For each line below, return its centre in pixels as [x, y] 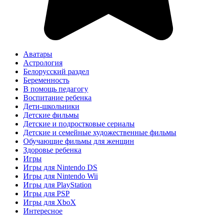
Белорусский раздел [56, 71]
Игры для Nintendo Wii [61, 176]
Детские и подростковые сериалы [79, 124]
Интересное [43, 211]
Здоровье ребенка [52, 150]
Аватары [38, 54]
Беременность [46, 80]
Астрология [43, 62]
